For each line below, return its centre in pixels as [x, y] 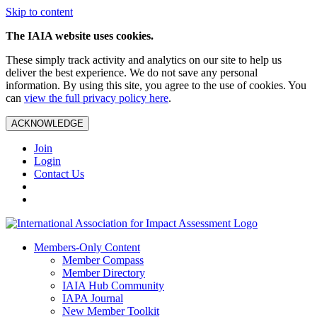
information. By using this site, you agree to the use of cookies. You [156, 85]
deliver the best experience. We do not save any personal [132, 73]
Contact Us [59, 174]
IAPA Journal [93, 298]
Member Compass [103, 260]
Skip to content [39, 12]
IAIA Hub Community [113, 286]
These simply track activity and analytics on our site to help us [144, 60]
